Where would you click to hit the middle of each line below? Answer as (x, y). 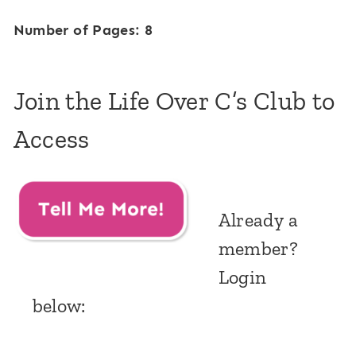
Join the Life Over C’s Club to (174, 101)
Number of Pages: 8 (83, 31)
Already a (258, 220)
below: (59, 306)
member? (258, 249)
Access (51, 139)
